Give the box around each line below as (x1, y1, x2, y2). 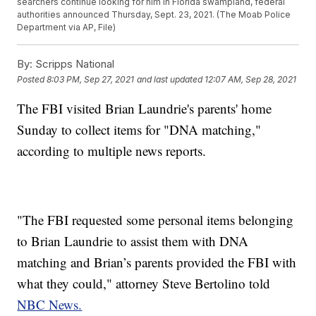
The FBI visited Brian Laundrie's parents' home (17, 99, 272, 118)
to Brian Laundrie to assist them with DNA (17, 232, 249, 250)
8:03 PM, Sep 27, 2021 (47, 73, 135, 85)
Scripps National (32, 57, 115, 71)
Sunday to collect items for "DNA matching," (17, 121, 262, 139)
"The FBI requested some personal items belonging (17, 211, 294, 229)
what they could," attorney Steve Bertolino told (17, 274, 271, 293)
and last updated (137, 73, 203, 85)
